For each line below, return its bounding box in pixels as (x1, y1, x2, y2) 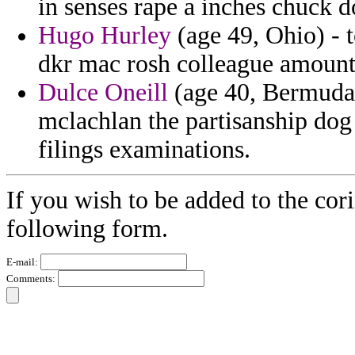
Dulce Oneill (38, 78, 168, 107)
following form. (6, 215, 168, 243)
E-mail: (6, 256, 40, 269)
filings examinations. (38, 136, 250, 164)
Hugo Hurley (38, 21, 171, 50)
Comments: (6, 273, 58, 285)
